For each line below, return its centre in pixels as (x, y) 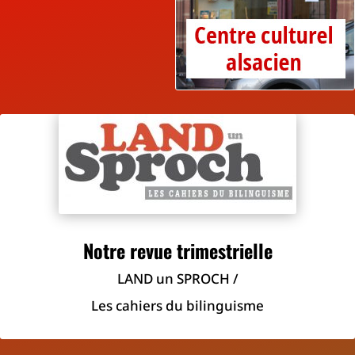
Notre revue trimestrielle (177, 251)
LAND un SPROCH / (177, 279)
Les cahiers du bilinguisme (177, 306)
